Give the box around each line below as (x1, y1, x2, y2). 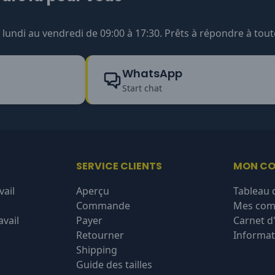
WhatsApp (122, 65, 182, 81)
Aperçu (76, 184, 109, 198)
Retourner (76, 228, 124, 242)
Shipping (76, 243, 117, 257)
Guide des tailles (76, 258, 152, 272)
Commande (76, 199, 130, 213)
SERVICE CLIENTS (76, 159, 162, 174)
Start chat (122, 82, 162, 94)
